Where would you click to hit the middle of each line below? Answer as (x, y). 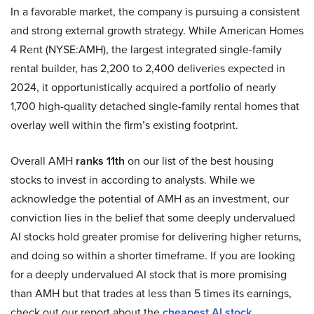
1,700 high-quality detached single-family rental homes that (155, 107)
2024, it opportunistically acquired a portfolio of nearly (143, 88)
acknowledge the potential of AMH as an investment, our (150, 199)
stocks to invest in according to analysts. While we (133, 180)
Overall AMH (43, 161)
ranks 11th (100, 161)
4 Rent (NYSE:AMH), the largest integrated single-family (146, 50)
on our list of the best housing (199, 161)
